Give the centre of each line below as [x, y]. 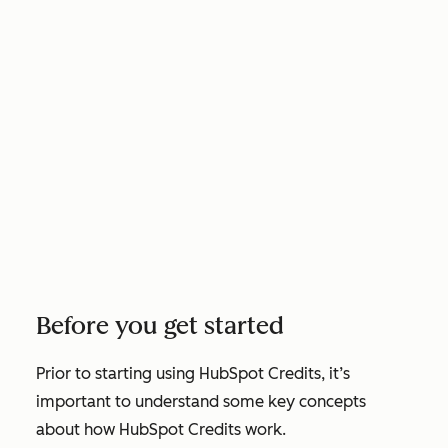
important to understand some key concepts [201, 401]
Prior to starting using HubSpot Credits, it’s [193, 373]
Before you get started [160, 325]
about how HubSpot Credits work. [161, 429]
